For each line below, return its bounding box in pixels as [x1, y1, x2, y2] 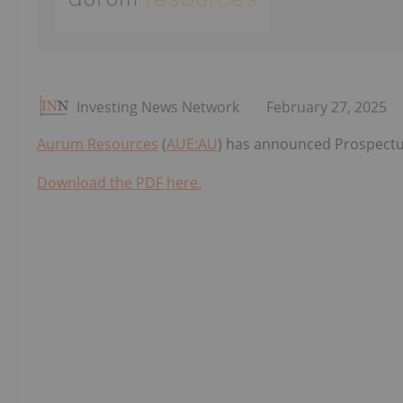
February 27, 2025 [266, 96, 387, 117]
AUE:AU [166, 133, 218, 154]
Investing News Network [76, 96, 239, 117]
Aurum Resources [37, 133, 158, 154]
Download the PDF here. [37, 172, 201, 193]
